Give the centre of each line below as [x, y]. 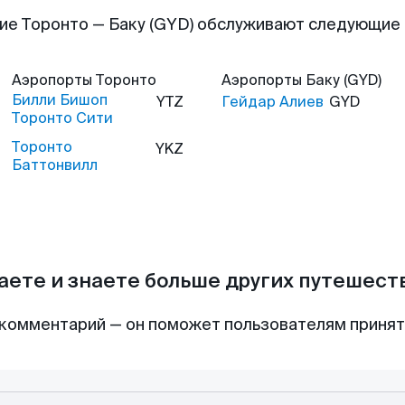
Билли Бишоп [60, 100]
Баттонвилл [55, 165]
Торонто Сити [62, 118]
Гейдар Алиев [273, 102]
